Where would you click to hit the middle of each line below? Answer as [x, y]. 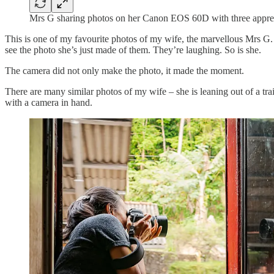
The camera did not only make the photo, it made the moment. [124, 70]
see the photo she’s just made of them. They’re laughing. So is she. [133, 50]
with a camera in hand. [49, 102]
